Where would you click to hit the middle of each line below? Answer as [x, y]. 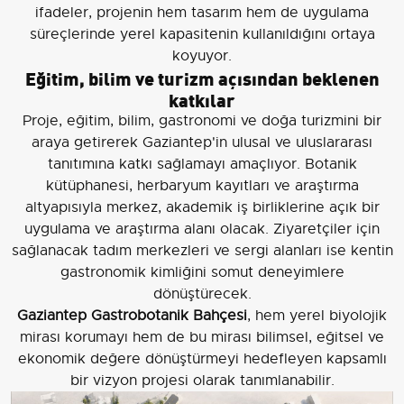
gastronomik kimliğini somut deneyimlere [202, 273]
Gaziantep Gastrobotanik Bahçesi [132, 316]
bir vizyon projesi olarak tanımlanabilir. [202, 381]
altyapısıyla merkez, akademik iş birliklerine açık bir [202, 208]
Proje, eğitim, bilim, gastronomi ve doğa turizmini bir [202, 121]
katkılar [202, 99]
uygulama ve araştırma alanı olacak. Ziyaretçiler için [202, 230]
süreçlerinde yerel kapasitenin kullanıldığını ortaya [202, 35]
